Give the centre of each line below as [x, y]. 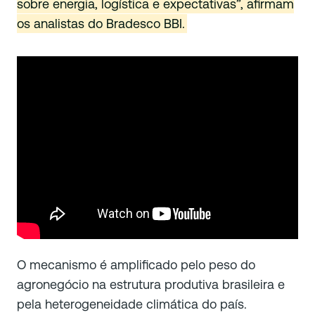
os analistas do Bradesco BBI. [101, 24]
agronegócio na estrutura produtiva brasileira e [151, 285]
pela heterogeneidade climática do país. [132, 304]
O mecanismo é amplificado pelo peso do [136, 265]
